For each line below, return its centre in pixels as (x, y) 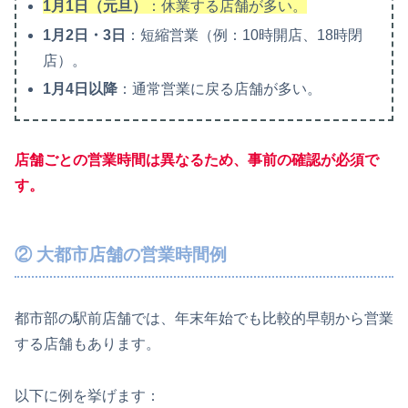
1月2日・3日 (85, 35)
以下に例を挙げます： (87, 396)
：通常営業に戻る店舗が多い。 (220, 88)
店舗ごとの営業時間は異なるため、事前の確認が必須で (197, 159)
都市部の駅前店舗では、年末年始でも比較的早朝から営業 (204, 319)
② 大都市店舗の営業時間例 (121, 254)
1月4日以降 (81, 88)
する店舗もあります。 (87, 344)
